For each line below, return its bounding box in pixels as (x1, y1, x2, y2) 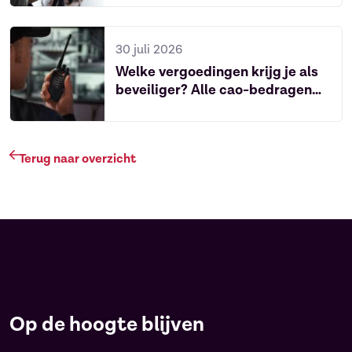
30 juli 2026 (115, 42, 182, 58)
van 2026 (115, 99, 175, 117)
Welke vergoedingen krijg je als (115, 63, 318, 81)
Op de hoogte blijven (9, 311, 204, 338)
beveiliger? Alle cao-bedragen (115, 81, 312, 99)
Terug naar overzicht (19, 151, 137, 167)
